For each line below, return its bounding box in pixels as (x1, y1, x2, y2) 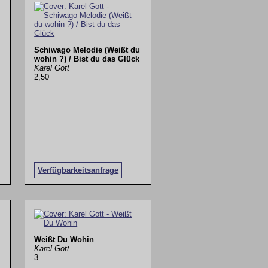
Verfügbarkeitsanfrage (38, 165, 119, 175)
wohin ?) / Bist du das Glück (34, 54, 140, 63)
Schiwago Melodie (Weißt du (34, 45, 141, 54)
